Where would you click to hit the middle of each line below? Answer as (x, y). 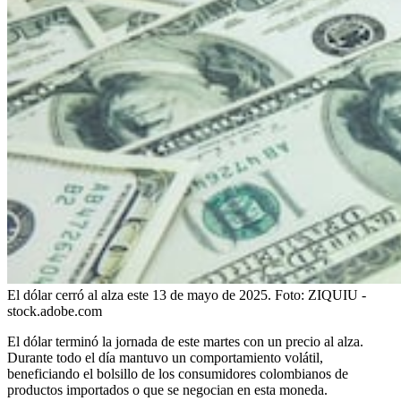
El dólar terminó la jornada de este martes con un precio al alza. (185, 341)
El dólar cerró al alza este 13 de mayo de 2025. (139, 294)
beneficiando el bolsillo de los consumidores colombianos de (178, 373)
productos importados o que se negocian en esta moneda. (167, 389)
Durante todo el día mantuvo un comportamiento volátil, (165, 357)
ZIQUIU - (337, 294)
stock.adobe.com (55, 311)
